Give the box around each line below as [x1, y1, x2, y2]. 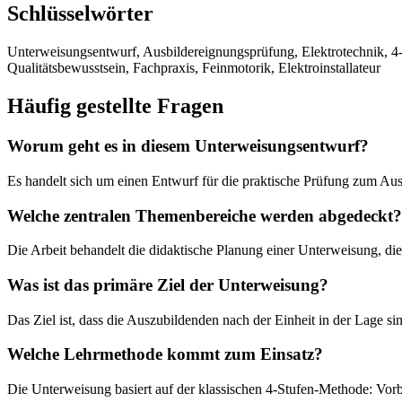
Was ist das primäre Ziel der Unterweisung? [7, 275, 328, 294]
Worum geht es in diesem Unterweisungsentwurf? [7, 136, 369, 156]
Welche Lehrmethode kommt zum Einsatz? [7, 345, 323, 364]
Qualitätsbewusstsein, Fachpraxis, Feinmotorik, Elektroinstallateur [7, 60, 380, 76]
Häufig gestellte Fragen [7, 94, 223, 118]
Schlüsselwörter [7, 2, 153, 26]
